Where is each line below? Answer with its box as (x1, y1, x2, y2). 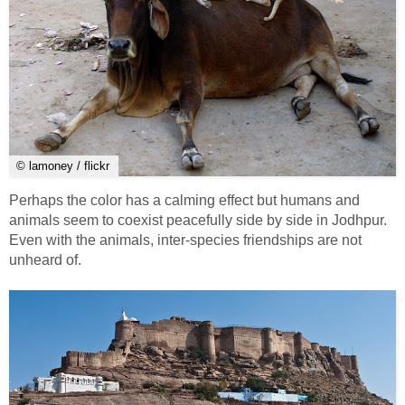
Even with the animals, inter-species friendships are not (9, 232, 362, 249)
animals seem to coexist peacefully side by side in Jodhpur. (9, 212, 391, 229)
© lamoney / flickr (16, 159, 109, 174)
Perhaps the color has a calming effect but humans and (9, 193, 360, 209)
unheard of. (9, 252, 81, 268)
